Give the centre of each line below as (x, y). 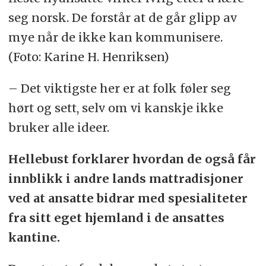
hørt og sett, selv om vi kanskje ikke (115, 108)
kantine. (34, 237)
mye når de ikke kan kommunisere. (115, 37)
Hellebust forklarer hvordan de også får (132, 159)
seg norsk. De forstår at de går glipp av (122, 18)
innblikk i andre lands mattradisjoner (126, 179)
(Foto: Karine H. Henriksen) (88, 57)
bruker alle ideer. (58, 128)
